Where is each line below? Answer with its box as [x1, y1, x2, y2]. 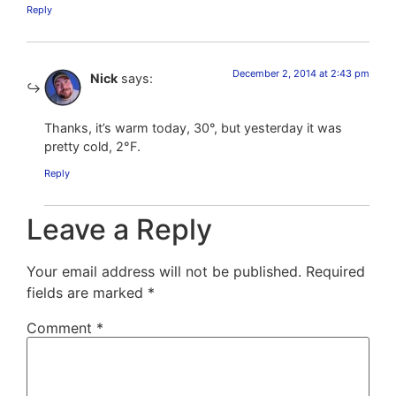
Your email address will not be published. [27, 262, 301, 280]
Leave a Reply [27, 211, 212, 247]
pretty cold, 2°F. [44, 139, 141, 155]
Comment [27, 318, 96, 337]
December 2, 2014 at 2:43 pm [232, 66, 369, 80]
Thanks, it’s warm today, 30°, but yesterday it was [44, 120, 342, 136]
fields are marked [27, 283, 148, 301]
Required [306, 262, 365, 280]
